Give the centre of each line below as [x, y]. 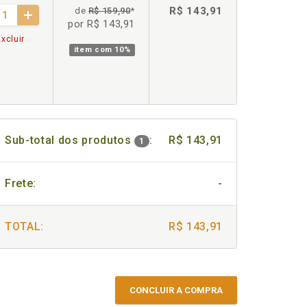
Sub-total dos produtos [70, 140]
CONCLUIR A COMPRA [176, 290]
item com [94, 50]
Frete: [21, 183]
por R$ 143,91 [101, 24]
